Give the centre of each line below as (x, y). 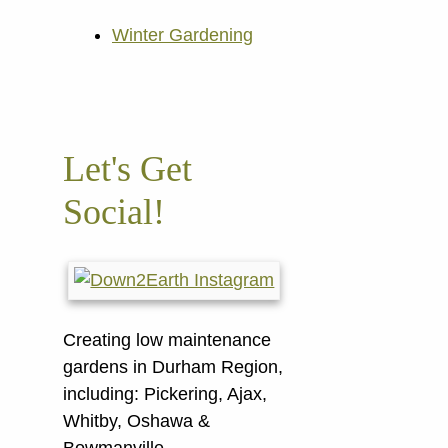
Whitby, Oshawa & (136, 421)
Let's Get (127, 169)
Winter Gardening (182, 35)
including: (103, 394)
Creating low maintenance (167, 340)
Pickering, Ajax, (205, 394)
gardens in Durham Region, (173, 367)
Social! (114, 212)
